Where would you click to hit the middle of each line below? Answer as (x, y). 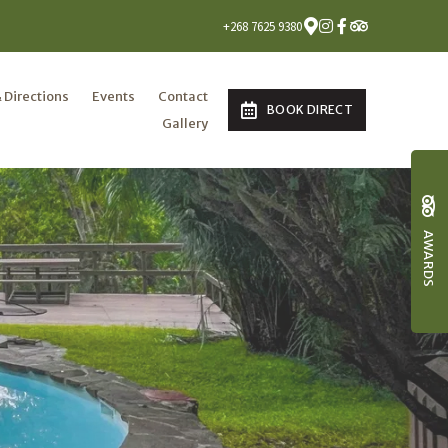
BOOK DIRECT (310, 109)
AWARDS (429, 258)
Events (114, 96)
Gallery (185, 123)
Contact (183, 96)
